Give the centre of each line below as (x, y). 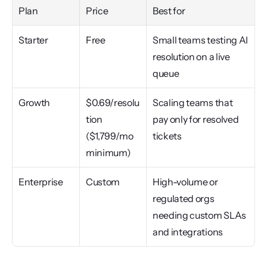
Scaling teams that (193, 103)
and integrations (188, 232)
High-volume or (185, 182)
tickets (167, 136)
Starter (33, 40)
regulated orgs (184, 198)
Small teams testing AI (200, 40)
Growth (35, 103)
